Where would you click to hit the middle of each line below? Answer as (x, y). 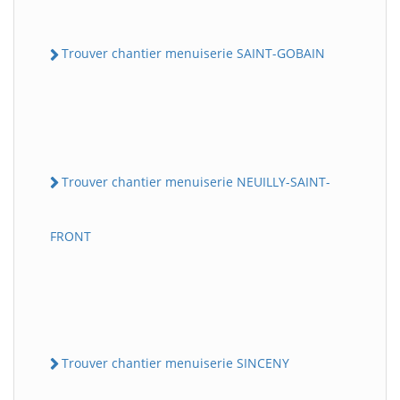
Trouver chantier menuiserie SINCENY (175, 362)
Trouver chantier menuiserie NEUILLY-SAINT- (196, 181)
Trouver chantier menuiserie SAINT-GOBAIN (193, 54)
